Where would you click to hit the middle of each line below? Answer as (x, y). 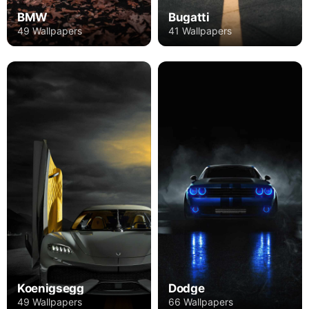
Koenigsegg (51, 289)
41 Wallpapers (200, 30)
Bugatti (189, 17)
